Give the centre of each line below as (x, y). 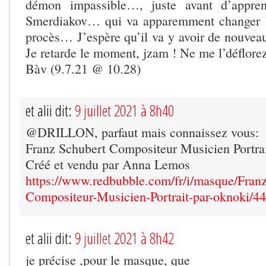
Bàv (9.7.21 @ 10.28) (83, 69)
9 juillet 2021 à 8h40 (124, 111)
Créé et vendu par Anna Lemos (108, 164)
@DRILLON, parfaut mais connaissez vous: (142, 132)
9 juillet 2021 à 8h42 (124, 238)
